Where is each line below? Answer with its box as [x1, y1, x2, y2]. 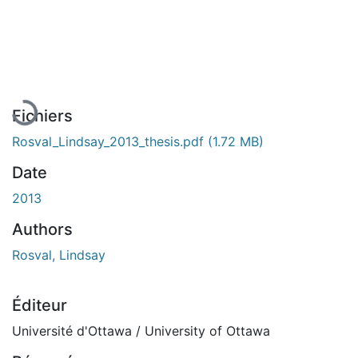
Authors [12, 219, 73, 239]
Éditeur [12, 295, 67, 315]
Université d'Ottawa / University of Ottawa [12, 322, 270, 339]
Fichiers [12, 105, 73, 125]
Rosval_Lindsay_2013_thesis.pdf [12, 133, 208, 149]
